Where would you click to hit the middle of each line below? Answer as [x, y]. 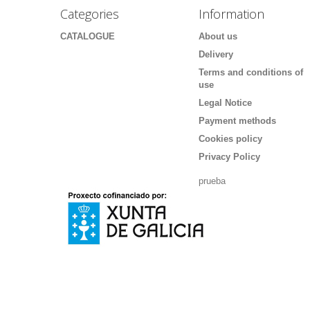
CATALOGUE [88, 36]
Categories [90, 14]
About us [218, 36]
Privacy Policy [229, 157]
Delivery [216, 54]
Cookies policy [230, 139]
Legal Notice [225, 103]
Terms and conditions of [251, 72]
